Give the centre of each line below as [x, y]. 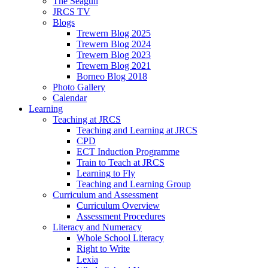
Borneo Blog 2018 [112, 77]
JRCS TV [71, 12]
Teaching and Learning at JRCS [137, 130]
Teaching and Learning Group [134, 184]
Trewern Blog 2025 [114, 33]
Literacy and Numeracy [97, 227]
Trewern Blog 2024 [114, 44]
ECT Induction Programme [128, 152]
